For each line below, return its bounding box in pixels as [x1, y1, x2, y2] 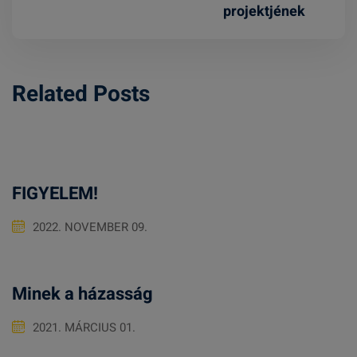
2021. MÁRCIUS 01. [33, 318, 135, 336]
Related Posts [12, 77, 150, 111]
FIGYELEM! [12, 180, 98, 206]
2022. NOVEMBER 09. [33, 218, 147, 236]
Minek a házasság [12, 280, 153, 307]
